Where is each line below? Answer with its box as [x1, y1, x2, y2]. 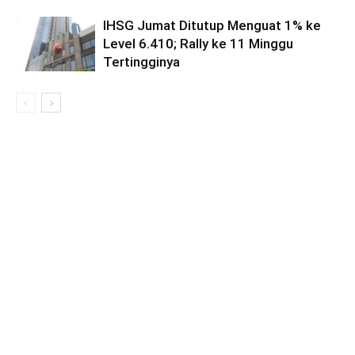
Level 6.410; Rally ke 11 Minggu [103, 35, 293, 52]
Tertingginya [103, 53, 180, 70]
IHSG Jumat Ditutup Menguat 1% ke [103, 17, 321, 33]
